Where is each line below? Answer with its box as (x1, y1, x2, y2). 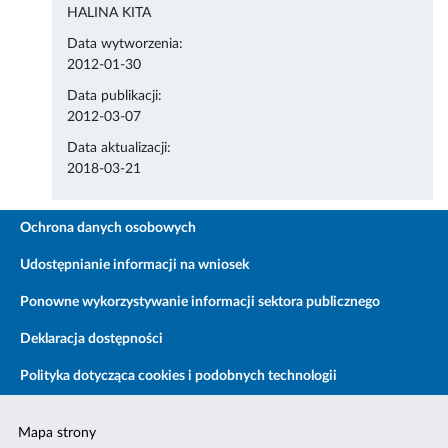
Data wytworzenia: (67, 37, 184, 52)
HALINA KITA (67, 6, 152, 21)
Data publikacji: (67, 89, 163, 104)
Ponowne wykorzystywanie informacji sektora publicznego (20, 295, 380, 310)
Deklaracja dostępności (20, 332, 163, 347)
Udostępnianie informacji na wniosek (20, 258, 249, 273)
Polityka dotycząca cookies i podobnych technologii (20, 369, 337, 384)
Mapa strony (18, 426, 97, 441)
